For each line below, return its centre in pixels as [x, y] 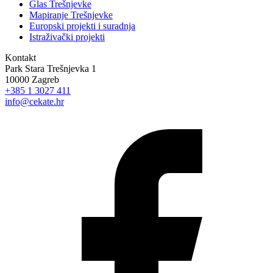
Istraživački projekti [67, 37]
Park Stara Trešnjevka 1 [51, 69]
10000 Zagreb [32, 80]
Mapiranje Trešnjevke [71, 15]
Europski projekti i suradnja [82, 26]
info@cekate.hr [34, 102]
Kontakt [20, 58]
